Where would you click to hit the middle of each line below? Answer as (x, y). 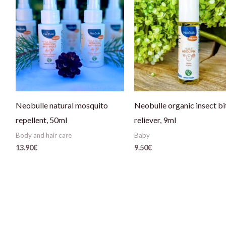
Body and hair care (43, 135)
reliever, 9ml (155, 120)
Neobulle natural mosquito (62, 105)
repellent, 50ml (41, 120)
